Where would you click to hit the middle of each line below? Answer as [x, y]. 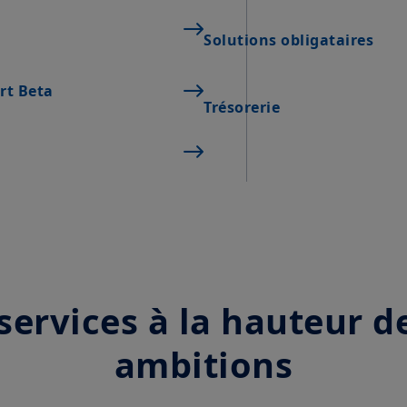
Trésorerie [242, 107]
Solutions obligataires [288, 40]
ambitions [203, 364]
